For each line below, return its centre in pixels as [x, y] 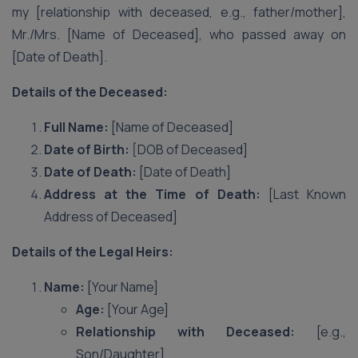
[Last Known [303, 194]
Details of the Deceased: [90, 92]
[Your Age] [137, 309]
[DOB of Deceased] [189, 149]
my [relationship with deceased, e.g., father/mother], [179, 12]
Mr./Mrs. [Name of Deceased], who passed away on [179, 34]
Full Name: [76, 127]
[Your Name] [121, 287]
